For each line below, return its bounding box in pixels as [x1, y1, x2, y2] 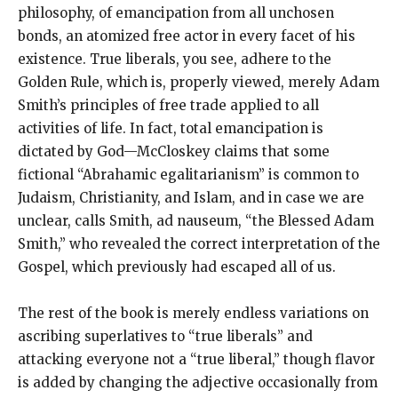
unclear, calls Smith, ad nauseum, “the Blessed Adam [18, 212, 374, 230]
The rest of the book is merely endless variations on [18, 305, 369, 322]
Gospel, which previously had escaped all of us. [18, 259, 336, 276]
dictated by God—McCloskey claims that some [18, 143, 330, 161]
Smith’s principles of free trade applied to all [18, 97, 319, 115]
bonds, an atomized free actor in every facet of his [18, 28, 355, 45]
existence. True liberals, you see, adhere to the [18, 51, 331, 68]
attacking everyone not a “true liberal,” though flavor [18, 351, 375, 369]
